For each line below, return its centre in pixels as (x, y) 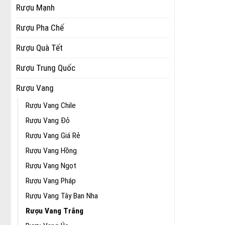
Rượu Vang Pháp (51, 181)
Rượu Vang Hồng (51, 150)
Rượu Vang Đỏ (48, 120)
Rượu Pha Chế (40, 27)
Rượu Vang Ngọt (51, 165)
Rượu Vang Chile (51, 105)
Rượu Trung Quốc (46, 68)
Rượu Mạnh (35, 7)
